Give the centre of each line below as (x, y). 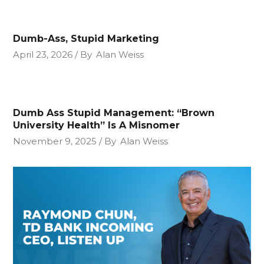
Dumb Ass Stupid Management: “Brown (114, 113)
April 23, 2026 (43, 54)
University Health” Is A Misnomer (97, 125)
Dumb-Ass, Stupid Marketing (86, 38)
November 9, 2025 (55, 141)
